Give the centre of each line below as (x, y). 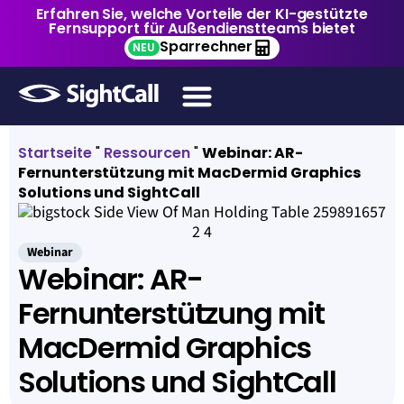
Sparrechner (206, 46)
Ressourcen (147, 153)
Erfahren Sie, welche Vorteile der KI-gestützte (202, 14)
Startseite (55, 153)
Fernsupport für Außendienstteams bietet (202, 28)
